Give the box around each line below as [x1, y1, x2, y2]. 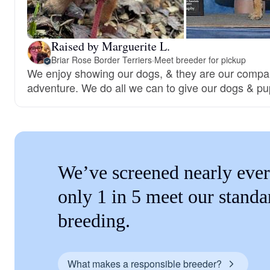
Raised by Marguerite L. [51, 38, 170, 54]
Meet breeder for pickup [154, 54, 246, 66]
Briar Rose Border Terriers [51, 54, 152, 66]
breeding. [58, 210, 130, 231]
